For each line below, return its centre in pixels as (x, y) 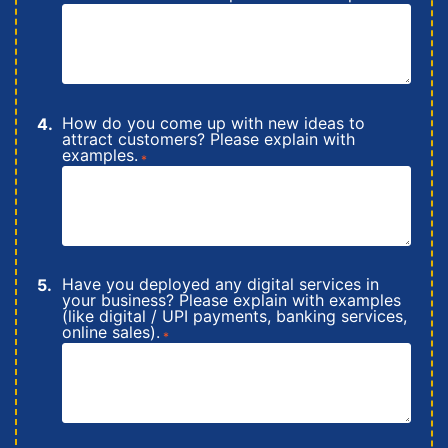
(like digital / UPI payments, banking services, (234, 316)
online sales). (111, 332)
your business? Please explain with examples (231, 300)
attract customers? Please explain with (208, 138)
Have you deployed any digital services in (220, 284)
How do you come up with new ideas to (213, 122)
